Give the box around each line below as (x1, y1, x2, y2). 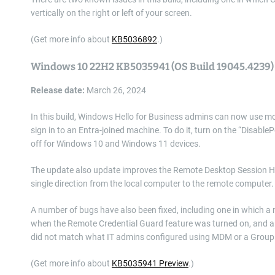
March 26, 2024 (85, 85, 146, 95)
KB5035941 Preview (112, 258, 188, 268)
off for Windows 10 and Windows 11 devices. (31, 139, 201, 149)
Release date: (31, 85, 85, 95)
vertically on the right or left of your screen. (31, 8, 192, 18)
